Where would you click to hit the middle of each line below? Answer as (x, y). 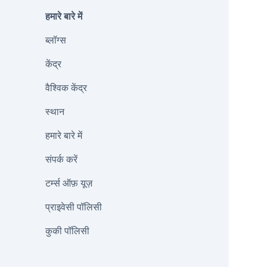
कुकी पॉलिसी (67, 231)
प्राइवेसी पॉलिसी (74, 207)
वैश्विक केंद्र (66, 88)
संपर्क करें (61, 159)
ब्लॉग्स (56, 40)
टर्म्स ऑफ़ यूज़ (69, 183)
